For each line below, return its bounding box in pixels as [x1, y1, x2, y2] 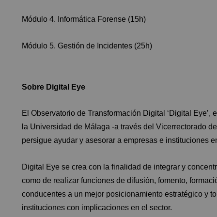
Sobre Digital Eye [22, 82, 85, 91]
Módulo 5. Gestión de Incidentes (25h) [22, 41, 152, 50]
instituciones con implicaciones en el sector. [22, 203, 172, 212]
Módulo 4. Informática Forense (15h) [22, 15, 146, 23]
